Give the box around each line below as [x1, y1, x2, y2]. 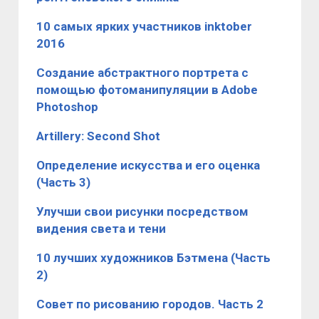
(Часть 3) [36, 174, 90, 189]
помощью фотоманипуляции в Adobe [36, 82, 258, 97]
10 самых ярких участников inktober [36, 19, 252, 33]
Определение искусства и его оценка [36, 157, 260, 172]
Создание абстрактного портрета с [36, 65, 249, 80]
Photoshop [36, 99, 98, 114]
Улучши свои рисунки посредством [36, 204, 249, 219]
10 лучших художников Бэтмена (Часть [36, 250, 271, 265]
